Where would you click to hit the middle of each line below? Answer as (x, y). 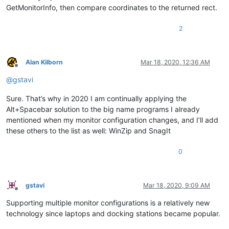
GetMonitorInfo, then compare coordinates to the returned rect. (112, 7)
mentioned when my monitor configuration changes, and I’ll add (112, 120)
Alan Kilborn (44, 62)
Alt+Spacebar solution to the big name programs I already (103, 109)
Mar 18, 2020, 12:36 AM (175, 62)
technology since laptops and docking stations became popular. (113, 213)
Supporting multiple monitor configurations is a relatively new (108, 202)
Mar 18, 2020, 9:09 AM (177, 185)
